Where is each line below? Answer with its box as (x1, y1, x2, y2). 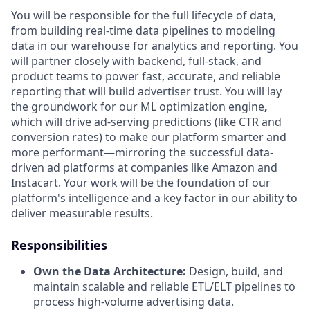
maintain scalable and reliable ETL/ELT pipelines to (33, 278, 295, 294)
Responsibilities (11, 236, 107, 253)
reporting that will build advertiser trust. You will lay (11, 83, 282, 99)
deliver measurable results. (11, 205, 153, 221)
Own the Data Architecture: (33, 263, 186, 279)
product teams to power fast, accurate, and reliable (11, 68, 280, 84)
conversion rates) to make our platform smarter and (11, 129, 286, 145)
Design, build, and (186, 263, 283, 279)
